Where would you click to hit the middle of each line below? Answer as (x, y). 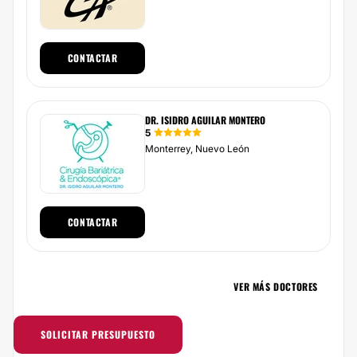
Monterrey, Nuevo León (197, 148)
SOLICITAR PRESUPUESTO (98, 334)
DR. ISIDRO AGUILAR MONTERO (205, 120)
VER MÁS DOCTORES (276, 286)
